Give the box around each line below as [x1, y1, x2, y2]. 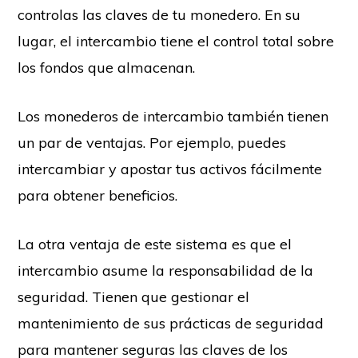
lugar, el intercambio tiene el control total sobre [18, 32, 335, 51]
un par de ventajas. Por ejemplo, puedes [18, 133, 287, 153]
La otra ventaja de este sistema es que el [18, 235, 292, 254]
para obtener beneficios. [18, 186, 178, 205]
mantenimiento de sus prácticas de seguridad [18, 314, 324, 333]
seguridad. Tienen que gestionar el [18, 288, 250, 307]
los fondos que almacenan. [18, 58, 196, 78]
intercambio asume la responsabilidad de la [18, 261, 314, 280]
